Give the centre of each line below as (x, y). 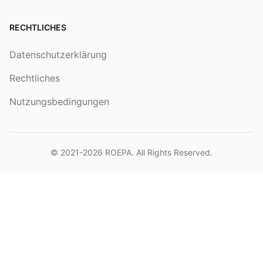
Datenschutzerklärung (58, 55)
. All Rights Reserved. (172, 152)
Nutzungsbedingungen (59, 102)
